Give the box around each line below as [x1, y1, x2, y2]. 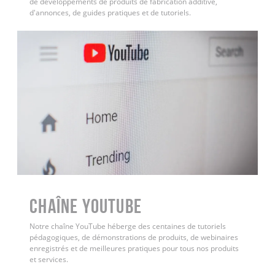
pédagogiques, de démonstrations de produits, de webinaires [29, 231, 239, 242]
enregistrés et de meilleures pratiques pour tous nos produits [29, 242, 239, 254]
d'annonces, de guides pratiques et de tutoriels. [29, 7, 192, 18]
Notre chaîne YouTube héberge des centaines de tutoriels [29, 220, 227, 231]
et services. [29, 254, 69, 265]
